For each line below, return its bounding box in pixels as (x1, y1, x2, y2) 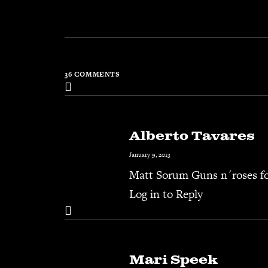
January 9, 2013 (129, 150, 170, 159)
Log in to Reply (129, 186, 203, 202)
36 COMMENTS (65, 69, 120, 79)
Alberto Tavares (129, 128, 255, 145)
